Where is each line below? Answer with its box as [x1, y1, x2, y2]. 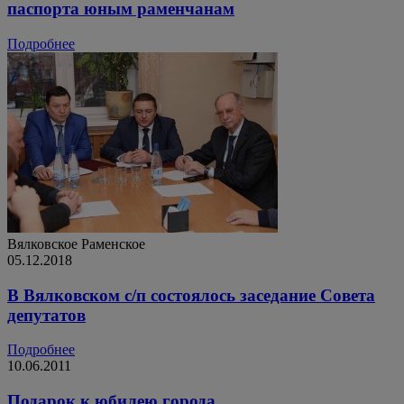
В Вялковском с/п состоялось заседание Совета [7, 285, 375, 305]
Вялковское [7, 235, 78, 252]
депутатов [7, 305, 86, 325]
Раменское [81, 235, 145, 252]
